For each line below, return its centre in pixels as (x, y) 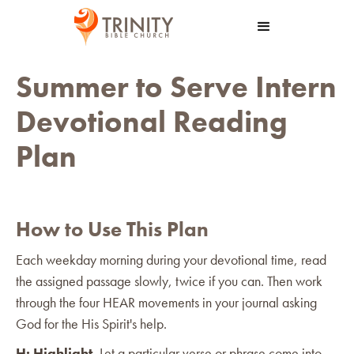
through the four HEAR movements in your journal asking (166, 302)
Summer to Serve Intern (176, 87)
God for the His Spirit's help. (91, 323)
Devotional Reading (152, 121)
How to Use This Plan (112, 229)
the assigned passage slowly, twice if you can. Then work (169, 281)
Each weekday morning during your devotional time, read (171, 259)
